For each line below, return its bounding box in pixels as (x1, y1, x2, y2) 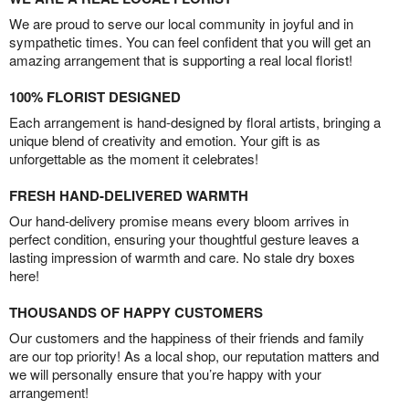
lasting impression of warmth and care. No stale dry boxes (9, 247, 355, 267)
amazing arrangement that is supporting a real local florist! (9, 50, 352, 70)
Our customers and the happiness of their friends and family (9, 328, 364, 348)
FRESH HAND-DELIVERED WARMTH (9, 185, 248, 206)
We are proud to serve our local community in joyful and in (9, 14, 353, 34)
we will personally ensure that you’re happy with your (9, 364, 321, 384)
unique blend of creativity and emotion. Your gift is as (9, 131, 320, 151)
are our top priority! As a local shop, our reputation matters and (9, 346, 379, 366)
